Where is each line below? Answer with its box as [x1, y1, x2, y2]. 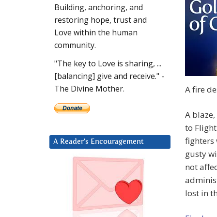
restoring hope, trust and [54, 15, 147, 26]
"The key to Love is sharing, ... [54, 58, 161, 69]
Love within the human [54, 27, 138, 38]
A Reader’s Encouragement [53, 138, 144, 146]
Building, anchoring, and [54, 2, 143, 13]
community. [54, 40, 96, 51]
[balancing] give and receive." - [54, 71, 164, 82]
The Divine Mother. [54, 83, 124, 94]
